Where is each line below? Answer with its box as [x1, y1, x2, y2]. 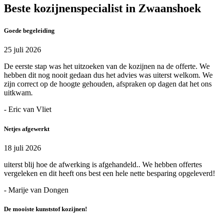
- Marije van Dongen [4, 185, 68, 194]
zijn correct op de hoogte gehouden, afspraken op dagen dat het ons [4, 80, 212, 88]
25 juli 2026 [4, 45, 41, 54]
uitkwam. [4, 88, 33, 97]
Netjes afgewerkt [4, 125, 49, 132]
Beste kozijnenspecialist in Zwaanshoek [4, 2, 201, 15]
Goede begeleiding [4, 27, 55, 35]
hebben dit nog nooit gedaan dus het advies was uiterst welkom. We [4, 71, 213, 80]
